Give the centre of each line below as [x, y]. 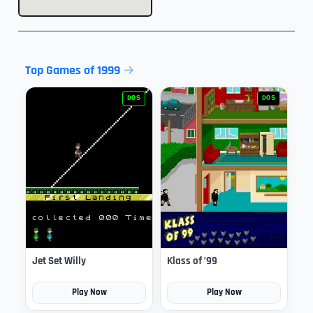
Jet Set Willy [59, 261]
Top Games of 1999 [73, 71]
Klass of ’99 [192, 261]
